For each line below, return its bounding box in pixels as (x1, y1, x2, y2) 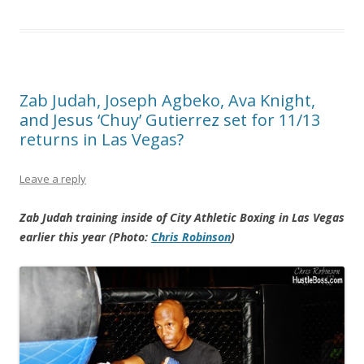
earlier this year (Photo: (19, 228, 151, 245)
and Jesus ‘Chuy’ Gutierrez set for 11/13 (19, 108, 320, 131)
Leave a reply (19, 171, 86, 186)
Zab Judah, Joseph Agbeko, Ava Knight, (19, 89, 315, 111)
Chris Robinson (151, 228, 231, 245)
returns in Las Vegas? (19, 128, 184, 150)
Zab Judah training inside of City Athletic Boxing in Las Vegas (19, 209, 344, 225)
